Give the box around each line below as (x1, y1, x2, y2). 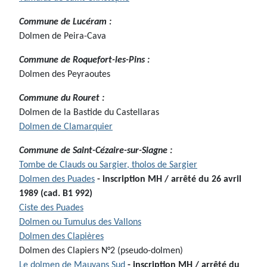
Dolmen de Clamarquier (19, 122, 113, 132)
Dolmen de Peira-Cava (19, 32, 106, 42)
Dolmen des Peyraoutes (19, 70, 110, 80)
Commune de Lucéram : (19, 17, 111, 27)
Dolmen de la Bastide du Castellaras (19, 108, 159, 118)
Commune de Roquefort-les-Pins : (19, 55, 150, 66)
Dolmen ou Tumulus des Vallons (19, 218, 141, 228)
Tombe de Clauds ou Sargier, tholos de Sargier (19, 160, 197, 170)
